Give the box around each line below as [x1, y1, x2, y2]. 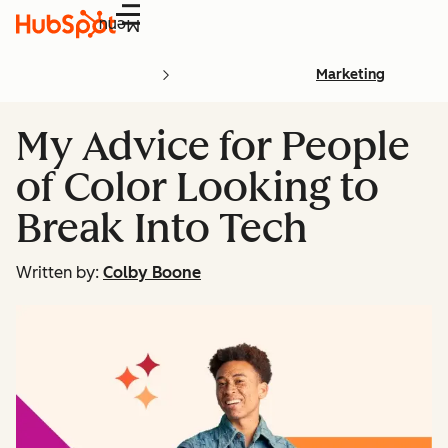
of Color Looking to [16, 163, 379, 211]
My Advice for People [16, 122, 410, 170]
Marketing [316, 66, 385, 83]
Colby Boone [103, 263, 201, 282]
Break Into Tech [16, 204, 308, 252]
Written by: [16, 263, 99, 282]
